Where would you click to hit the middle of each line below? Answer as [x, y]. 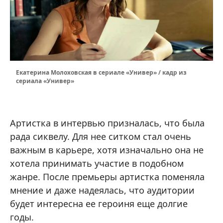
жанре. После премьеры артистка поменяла [107, 176]
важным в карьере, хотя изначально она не [107, 150]
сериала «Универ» [45, 81]
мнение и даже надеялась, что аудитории [102, 190]
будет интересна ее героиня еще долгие [99, 203]
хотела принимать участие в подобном [97, 163]
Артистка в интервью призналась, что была [107, 123]
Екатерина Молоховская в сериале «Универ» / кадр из [101, 72]
